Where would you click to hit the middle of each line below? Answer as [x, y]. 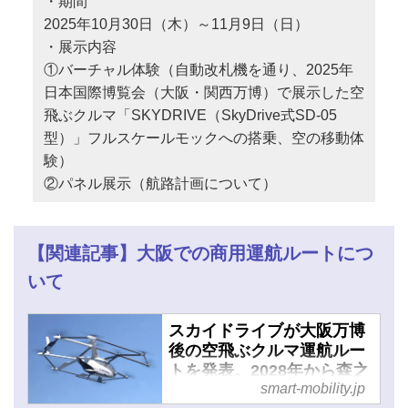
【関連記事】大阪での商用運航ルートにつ [200, 253]
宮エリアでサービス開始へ [266, 391]
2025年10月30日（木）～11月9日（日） [183, 25]
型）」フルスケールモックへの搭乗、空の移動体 [204, 138]
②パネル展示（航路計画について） [160, 184]
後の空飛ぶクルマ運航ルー [266, 351]
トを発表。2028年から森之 [268, 371]
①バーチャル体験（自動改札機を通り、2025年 [198, 70]
